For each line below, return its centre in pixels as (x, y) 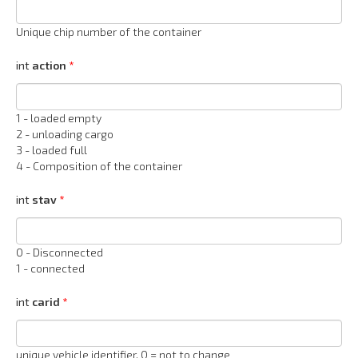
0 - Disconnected (60, 253)
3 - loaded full (52, 150)
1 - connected (50, 268)
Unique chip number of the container (109, 32)
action (49, 66)
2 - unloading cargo (65, 134)
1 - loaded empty (59, 118)
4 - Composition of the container (99, 166)
